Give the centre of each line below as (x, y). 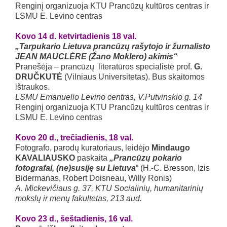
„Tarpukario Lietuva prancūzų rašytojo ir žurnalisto (113, 46)
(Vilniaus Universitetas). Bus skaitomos (134, 77)
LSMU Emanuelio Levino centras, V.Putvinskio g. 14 (109, 97)
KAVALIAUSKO (45, 158)
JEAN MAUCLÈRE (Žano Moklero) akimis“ (96, 56)
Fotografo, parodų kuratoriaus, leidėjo (83, 148)
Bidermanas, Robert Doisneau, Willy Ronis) (93, 178)
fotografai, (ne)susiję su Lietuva (75, 168)
